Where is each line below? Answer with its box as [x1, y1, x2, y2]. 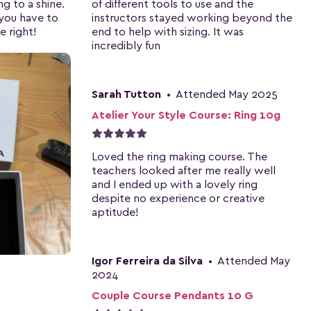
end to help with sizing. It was [92, 26, 244, 37]
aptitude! [92, 206, 138, 218]
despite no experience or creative [92, 192, 264, 204]
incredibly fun [92, 40, 160, 51]
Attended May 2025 [174, 88, 278, 100]
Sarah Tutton [92, 88, 161, 100]
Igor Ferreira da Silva [92, 255, 203, 267]
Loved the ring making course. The [92, 151, 267, 162]
